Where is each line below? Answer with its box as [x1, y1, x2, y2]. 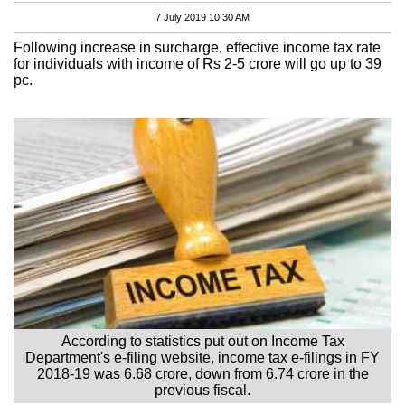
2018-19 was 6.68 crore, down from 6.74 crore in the [36, 365, 369, 381]
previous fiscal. [155, 381, 250, 398]
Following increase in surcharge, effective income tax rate [14, 39, 381, 55]
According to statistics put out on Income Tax [61, 333, 344, 349]
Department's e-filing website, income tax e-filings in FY [25, 349, 380, 365]
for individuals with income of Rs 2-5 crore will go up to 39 [14, 55, 381, 71]
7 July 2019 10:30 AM [155, 11, 250, 23]
